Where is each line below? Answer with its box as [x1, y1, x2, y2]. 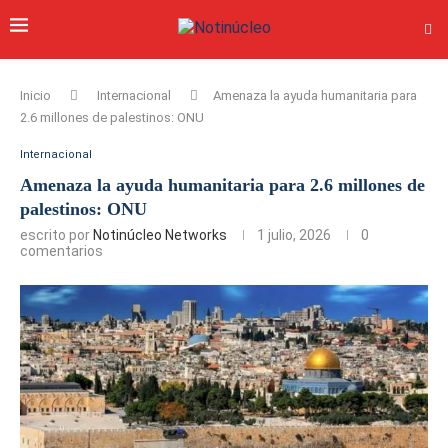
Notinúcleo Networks [93, 227, 227, 243]
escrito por [20, 227, 93, 243]
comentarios [20, 243, 103, 259]
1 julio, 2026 [257, 227, 331, 243]
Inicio [20, 88, 51, 103]
